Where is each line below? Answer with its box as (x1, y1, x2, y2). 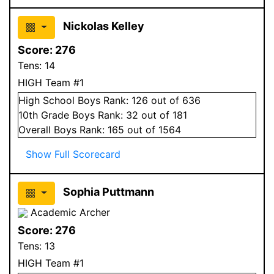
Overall (18, 123, 54, 136)
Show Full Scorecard (26, 147, 120, 160)
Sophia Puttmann (62, 185, 154, 198)
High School (18, 94, 75, 106)
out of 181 (138, 108, 187, 121)
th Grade (29, 108, 72, 121)
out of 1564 (124, 123, 181, 136)
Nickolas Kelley (62, 19, 144, 32)
